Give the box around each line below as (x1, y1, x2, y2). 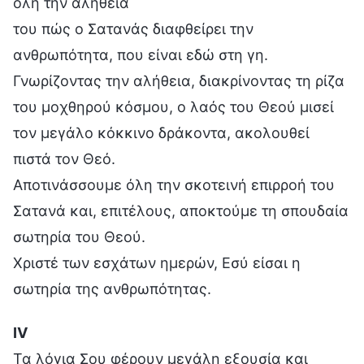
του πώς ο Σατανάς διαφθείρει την (13, 19, 253, 37)
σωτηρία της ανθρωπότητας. (13, 279, 211, 297)
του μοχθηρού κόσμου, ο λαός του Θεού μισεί (13, 97, 334, 115)
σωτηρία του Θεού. (13, 227, 145, 245)
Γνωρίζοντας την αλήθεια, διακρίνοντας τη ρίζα (13, 71, 344, 89)
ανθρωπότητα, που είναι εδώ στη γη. (13, 45, 268, 63)
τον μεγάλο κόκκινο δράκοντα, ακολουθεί (13, 123, 310, 141)
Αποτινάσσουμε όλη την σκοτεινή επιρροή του (13, 175, 335, 193)
